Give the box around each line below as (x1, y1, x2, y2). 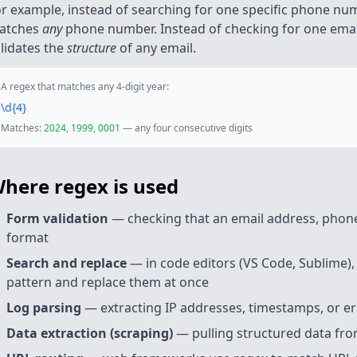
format (6, 229, 49, 246)
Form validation (6, 210, 108, 227)
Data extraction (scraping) (6, 324, 173, 342)
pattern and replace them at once (6, 273, 209, 291)
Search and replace (6, 254, 127, 272)
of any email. (116, 39, 196, 57)
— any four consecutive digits (120, 121, 253, 135)
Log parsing (6, 299, 81, 316)
